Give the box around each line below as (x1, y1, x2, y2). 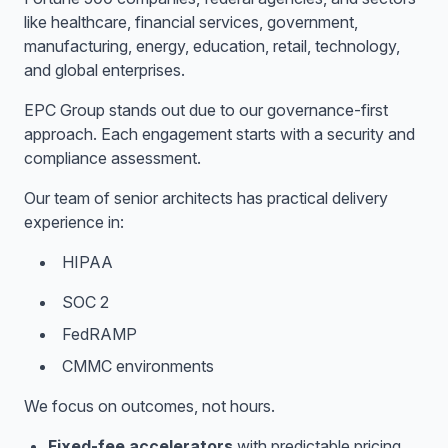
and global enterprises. (24, 60, 185, 80)
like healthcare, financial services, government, (24, 12, 358, 32)
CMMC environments (62, 356, 214, 376)
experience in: (24, 212, 124, 232)
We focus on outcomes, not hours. (24, 396, 275, 416)
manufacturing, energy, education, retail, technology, (24, 36, 400, 56)
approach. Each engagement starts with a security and (24, 124, 415, 144)
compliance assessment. (24, 148, 201, 168)
